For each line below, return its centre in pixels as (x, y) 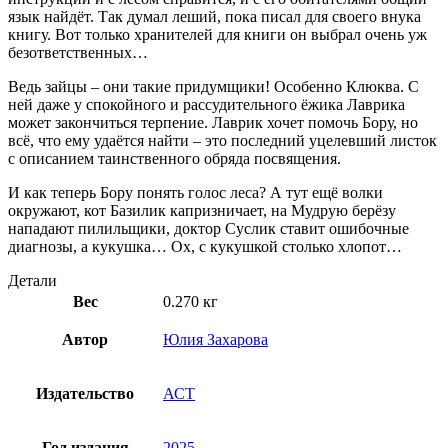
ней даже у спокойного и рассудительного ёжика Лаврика (206, 104)
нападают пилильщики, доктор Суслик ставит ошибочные (208, 228)
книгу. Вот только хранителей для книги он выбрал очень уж (217, 34)
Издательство (85, 393)
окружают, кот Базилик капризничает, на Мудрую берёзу (202, 210)
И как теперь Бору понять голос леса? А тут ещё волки (195, 192)
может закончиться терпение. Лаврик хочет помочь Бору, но (213, 122)
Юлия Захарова (215, 339)
